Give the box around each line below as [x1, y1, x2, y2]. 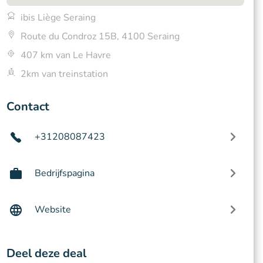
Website [34, 203, 71, 216]
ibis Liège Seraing [20, 11, 96, 24]
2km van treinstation [20, 68, 108, 80]
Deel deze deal [6, 245, 86, 261]
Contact [6, 99, 49, 114]
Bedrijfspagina [34, 167, 95, 180]
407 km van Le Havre [20, 49, 111, 62]
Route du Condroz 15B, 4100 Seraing [20, 30, 180, 43]
